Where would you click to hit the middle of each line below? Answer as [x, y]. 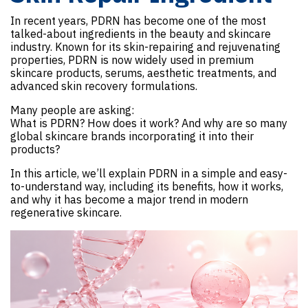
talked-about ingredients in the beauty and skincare [141, 33]
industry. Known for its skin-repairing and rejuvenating [145, 46]
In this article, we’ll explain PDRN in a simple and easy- [149, 173]
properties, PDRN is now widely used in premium [132, 59]
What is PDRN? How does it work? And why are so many [149, 123]
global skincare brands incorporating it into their [132, 136]
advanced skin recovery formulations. [104, 86]
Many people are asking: [72, 110]
